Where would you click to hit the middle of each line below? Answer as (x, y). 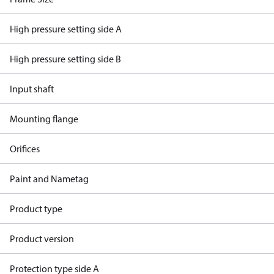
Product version (42, 239)
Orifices (25, 149)
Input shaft (32, 89)
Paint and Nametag (49, 179)
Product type (36, 209)
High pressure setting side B (65, 59)
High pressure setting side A (66, 29)
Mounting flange (44, 119)
